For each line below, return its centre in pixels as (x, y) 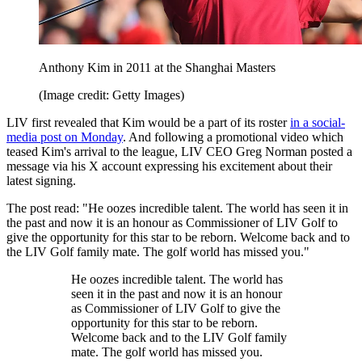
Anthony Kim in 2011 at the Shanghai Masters (157, 68)
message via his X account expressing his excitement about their (169, 166)
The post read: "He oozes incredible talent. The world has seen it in (177, 208)
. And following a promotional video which (233, 137)
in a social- (318, 123)
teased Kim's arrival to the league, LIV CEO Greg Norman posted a (179, 152)
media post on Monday (65, 137)
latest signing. (41, 181)
